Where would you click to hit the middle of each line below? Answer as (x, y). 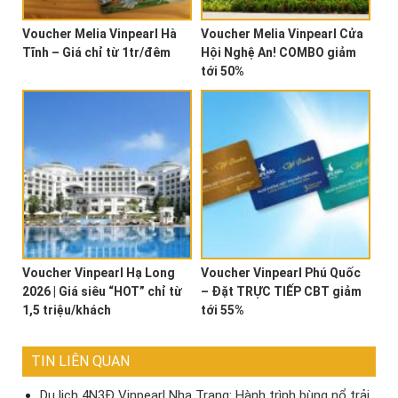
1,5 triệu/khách (67, 310)
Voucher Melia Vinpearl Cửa (283, 33)
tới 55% (223, 310)
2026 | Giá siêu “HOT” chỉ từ (102, 291)
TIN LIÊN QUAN (80, 361)
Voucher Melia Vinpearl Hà (99, 33)
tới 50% (223, 71)
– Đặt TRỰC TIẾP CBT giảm (282, 291)
